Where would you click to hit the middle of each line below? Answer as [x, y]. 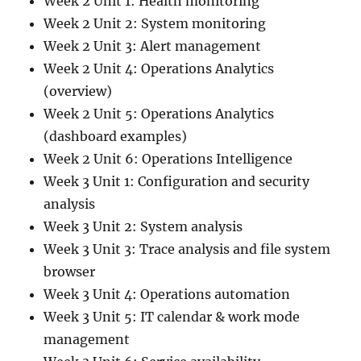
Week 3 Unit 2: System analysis [143, 227]
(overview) [78, 91]
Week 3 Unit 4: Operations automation [167, 295]
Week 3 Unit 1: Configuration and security [177, 182]
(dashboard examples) [116, 137]
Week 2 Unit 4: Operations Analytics [159, 69]
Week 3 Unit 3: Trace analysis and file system [187, 249]
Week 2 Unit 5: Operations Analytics [159, 114]
